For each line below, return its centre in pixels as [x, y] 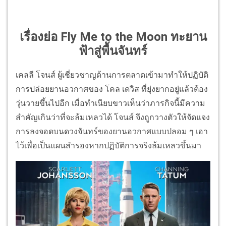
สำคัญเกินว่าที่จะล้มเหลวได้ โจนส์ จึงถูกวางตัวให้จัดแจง [113, 118]
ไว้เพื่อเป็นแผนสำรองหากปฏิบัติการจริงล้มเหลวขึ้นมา [108, 146]
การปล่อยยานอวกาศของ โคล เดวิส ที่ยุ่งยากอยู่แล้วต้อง [112, 89]
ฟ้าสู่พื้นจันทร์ [113, 51]
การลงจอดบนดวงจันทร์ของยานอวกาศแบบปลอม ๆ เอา [112, 132]
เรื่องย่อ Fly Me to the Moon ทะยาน [113, 37]
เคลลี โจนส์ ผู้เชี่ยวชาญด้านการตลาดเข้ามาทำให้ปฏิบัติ [112, 75]
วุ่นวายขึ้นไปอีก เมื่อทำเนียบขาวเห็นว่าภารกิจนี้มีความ [110, 103]
